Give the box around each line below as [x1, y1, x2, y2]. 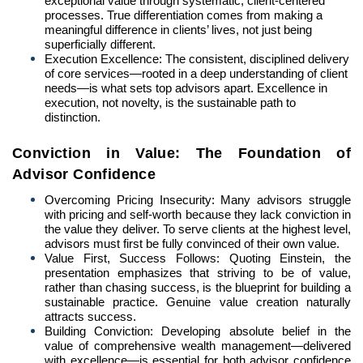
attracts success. [45, 310, 136, 324]
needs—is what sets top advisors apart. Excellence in [45, 81, 327, 95]
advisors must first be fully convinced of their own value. [45, 237, 340, 251]
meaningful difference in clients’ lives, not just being [45, 23, 312, 36]
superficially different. [45, 37, 156, 51]
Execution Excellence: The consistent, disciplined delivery [45, 52, 349, 66]
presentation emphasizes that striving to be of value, [45, 266, 351, 280]
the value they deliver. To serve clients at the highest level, [45, 222, 351, 237]
